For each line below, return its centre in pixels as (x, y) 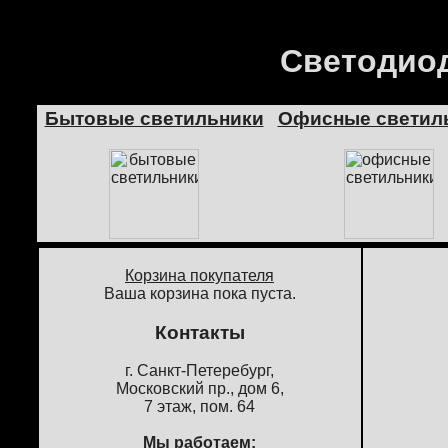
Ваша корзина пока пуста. (199, 293)
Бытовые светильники (154, 118)
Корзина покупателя (199, 275)
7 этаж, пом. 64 (199, 407)
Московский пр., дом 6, (199, 389)
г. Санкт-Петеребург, (199, 371)
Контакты (199, 332)
